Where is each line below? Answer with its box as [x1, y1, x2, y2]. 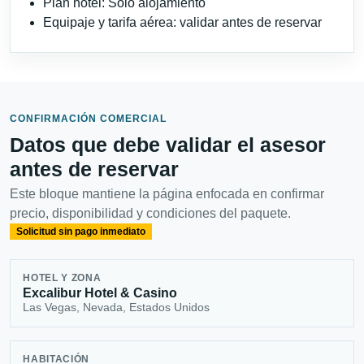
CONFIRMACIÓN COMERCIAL [10, 112, 167, 124]
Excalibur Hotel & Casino [23, 286, 178, 301]
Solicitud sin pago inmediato [15, 225, 145, 237]
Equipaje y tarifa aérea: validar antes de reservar [43, 15, 322, 29]
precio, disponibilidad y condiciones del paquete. [10, 206, 291, 220]
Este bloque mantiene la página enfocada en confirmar [10, 186, 324, 201]
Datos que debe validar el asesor [10, 132, 326, 156]
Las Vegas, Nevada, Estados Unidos [23, 301, 210, 314]
